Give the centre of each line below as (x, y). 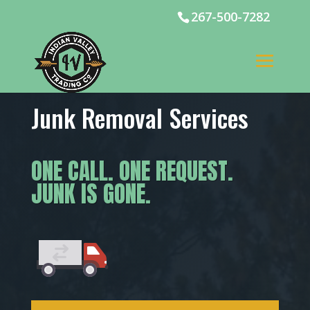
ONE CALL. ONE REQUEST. (132, 171)
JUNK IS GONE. (91, 193)
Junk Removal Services (139, 118)
